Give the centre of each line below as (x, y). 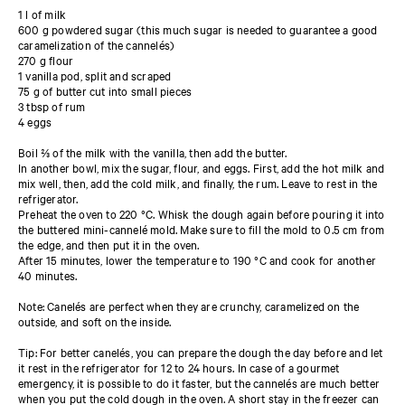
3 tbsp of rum (53, 105)
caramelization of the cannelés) (97, 44)
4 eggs (35, 121)
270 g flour (46, 59)
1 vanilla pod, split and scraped (96, 75)
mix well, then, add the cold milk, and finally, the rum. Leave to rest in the (198, 182)
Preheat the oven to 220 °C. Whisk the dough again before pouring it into (202, 213)
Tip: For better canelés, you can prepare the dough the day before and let (201, 351)
